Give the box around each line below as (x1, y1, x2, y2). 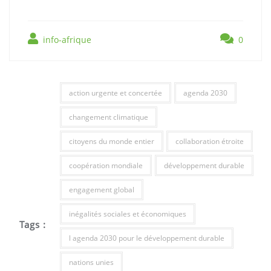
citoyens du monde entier (68, 136, 154, 147)
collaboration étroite (175, 136, 244, 147)
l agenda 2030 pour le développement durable (68, 233, 224, 244)
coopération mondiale (68, 160, 143, 171)
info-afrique (41, 34, 91, 46)
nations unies (68, 257, 114, 268)
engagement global (68, 184, 134, 195)
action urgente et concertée (68, 88, 162, 99)
